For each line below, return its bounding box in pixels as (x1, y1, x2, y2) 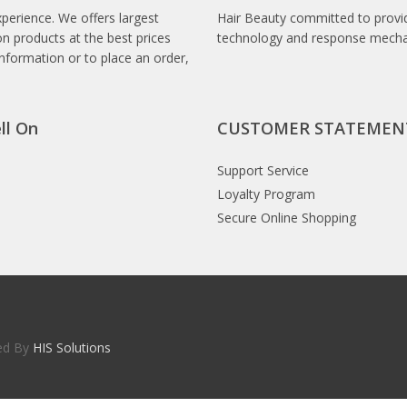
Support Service (217, 162, 309, 179)
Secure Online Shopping (217, 209, 356, 226)
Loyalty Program (217, 185, 315, 203)
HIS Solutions (33, 339, 111, 357)
